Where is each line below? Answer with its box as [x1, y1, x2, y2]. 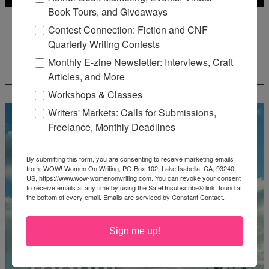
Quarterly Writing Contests [48, 37, 160, 51]
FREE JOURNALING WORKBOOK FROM [24, 58, 245, 71]
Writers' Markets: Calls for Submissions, [48, 105, 216, 119]
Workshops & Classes [48, 87, 142, 101]
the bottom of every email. [26, 192, 103, 202]
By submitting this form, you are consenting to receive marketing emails [26, 153, 234, 163]
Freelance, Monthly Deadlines [48, 119, 175, 134]
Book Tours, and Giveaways [48, 4, 168, 19]
